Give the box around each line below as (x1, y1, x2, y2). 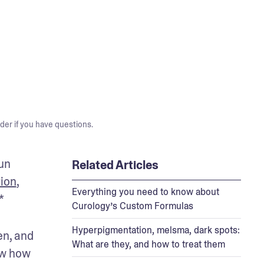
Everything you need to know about (71, 185, 219, 198)
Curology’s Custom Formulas (71, 199, 193, 212)
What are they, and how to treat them (71, 237, 225, 250)
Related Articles (71, 157, 159, 173)
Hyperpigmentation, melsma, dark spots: (71, 223, 240, 236)
